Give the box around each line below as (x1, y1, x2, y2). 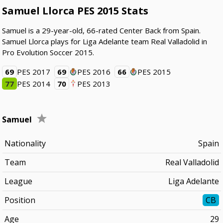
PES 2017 (17, 67, 51, 77)
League (4, 176, 32, 187)
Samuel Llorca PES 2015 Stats (2, 4, 149, 17)
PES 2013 (77, 79, 111, 89)
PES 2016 (77, 67, 111, 77)
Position (4, 195, 35, 206)
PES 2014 (17, 79, 51, 89)
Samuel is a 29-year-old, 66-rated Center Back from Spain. (2, 25, 201, 35)
